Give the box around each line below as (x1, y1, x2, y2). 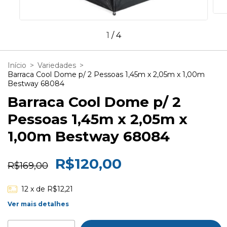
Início (8, 61, 26, 70)
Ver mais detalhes (8, 200, 69, 208)
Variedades (37, 61, 76, 70)
